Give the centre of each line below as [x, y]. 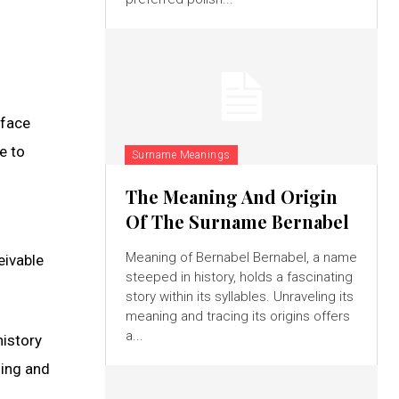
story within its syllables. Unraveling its [239, 296]
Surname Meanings [181, 155]
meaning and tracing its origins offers [237, 316]
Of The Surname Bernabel [237, 221]
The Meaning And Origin [231, 196]
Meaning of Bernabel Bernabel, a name [241, 257]
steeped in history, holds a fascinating [239, 277]
